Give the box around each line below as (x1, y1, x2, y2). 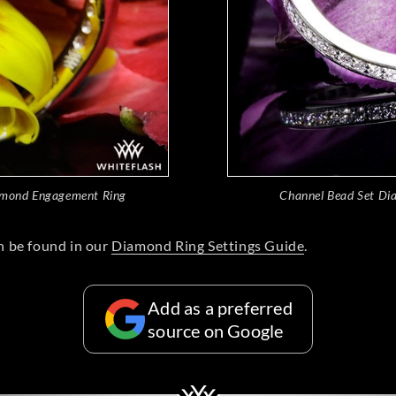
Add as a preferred (148, 297, 293, 318)
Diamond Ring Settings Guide (111, 237, 305, 254)
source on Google (148, 320, 284, 341)
